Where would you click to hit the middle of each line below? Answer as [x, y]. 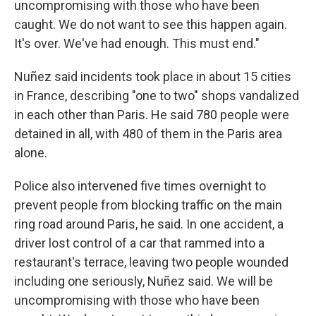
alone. [31, 153]
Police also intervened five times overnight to [140, 186]
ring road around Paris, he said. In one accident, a [149, 224]
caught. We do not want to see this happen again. [151, 24]
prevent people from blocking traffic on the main [148, 205]
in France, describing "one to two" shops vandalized [157, 96]
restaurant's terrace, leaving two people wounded [151, 262]
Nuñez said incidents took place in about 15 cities [153, 77]
